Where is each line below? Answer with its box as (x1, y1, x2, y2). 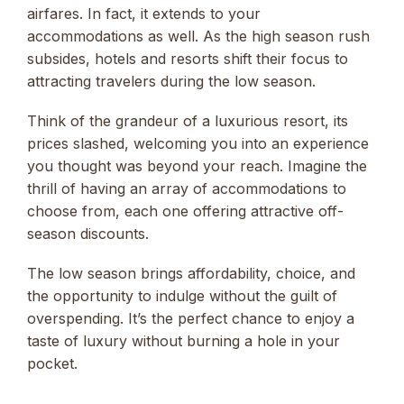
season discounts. (27, 224, 149, 243)
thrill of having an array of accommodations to (27, 179, 346, 197)
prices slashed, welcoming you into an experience (27, 133, 369, 152)
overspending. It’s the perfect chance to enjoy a (27, 309, 354, 327)
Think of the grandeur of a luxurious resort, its (27, 111, 348, 130)
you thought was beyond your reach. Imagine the (27, 156, 367, 175)
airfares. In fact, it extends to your (27, 4, 261, 23)
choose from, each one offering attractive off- (27, 201, 344, 220)
